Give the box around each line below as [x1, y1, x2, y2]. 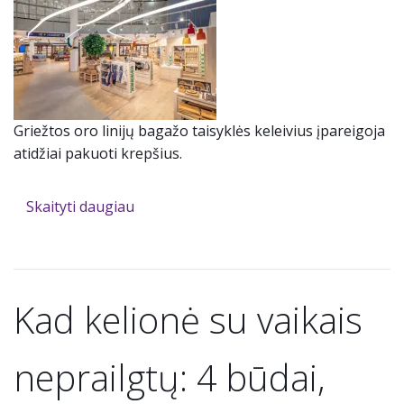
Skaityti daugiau [25, 197, 134, 217]
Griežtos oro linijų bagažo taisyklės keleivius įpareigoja [14, 121, 385, 142]
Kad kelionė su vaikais [14, 295, 363, 345]
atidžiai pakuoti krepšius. [14, 143, 182, 164]
